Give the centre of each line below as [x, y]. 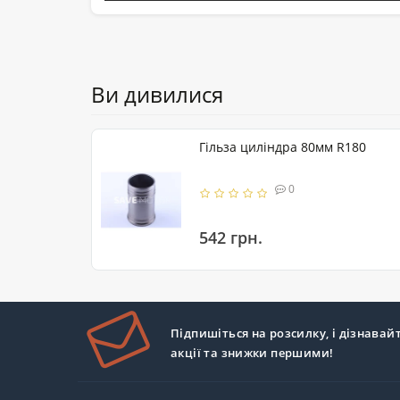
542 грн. [231, 237]
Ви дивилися [157, 95]
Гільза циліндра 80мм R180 [283, 147]
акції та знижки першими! [252, 353]
